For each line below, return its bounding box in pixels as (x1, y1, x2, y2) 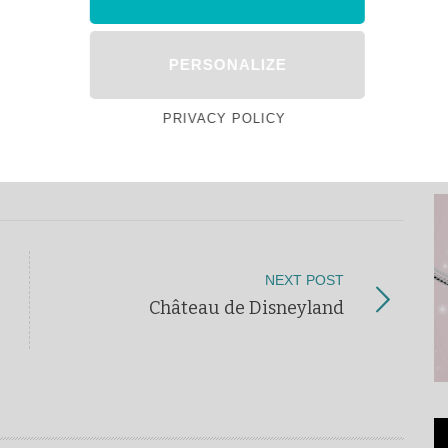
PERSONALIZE (168, 56, 287, 73)
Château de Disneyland (149, 297, 344, 319)
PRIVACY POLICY (162, 111, 286, 126)
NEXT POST (265, 273, 344, 288)
